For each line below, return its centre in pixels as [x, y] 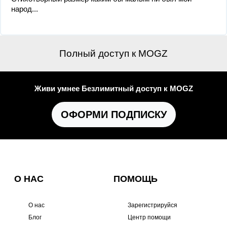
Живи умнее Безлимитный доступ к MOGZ [113, 88]
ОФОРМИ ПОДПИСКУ [113, 115]
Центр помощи [149, 217]
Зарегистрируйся [153, 205]
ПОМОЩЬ [136, 179]
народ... [25, 9]
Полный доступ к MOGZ [113, 53]
